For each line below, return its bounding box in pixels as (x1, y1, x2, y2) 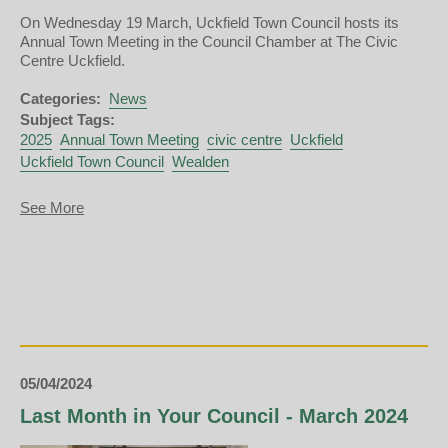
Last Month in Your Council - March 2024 (20, 405, 408, 428)
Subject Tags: (20, 111, 115, 129)
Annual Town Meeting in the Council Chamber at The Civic (20, 33, 398, 51)
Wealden (172, 152, 229, 170)
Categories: (20, 89, 101, 107)
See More (20, 198, 84, 216)
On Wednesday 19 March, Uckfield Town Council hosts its (20, 14, 399, 32)
